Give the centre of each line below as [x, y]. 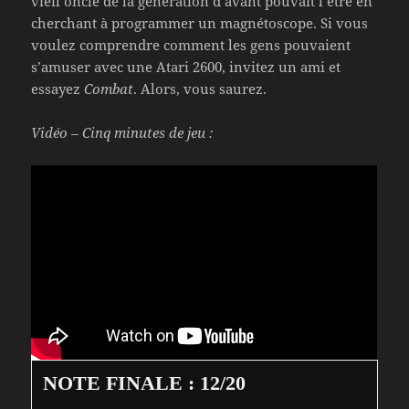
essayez [58, 89]
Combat [109, 89]
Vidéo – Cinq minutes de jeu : [122, 133]
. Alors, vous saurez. [200, 89]
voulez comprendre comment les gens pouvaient [191, 45]
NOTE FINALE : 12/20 [145, 383]
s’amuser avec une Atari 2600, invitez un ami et [186, 67]
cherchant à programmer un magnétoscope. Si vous [200, 23]
